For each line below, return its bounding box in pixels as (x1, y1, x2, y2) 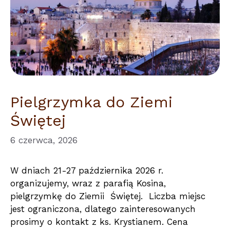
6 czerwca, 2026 (10, 135, 78, 146)
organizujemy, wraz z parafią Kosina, (10, 178, 166, 189)
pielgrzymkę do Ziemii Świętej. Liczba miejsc (10, 191, 205, 202)
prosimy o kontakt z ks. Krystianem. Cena (10, 217, 188, 227)
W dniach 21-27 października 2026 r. (10, 165, 163, 176)
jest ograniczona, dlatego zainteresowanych (10, 204, 196, 215)
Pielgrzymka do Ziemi (10, 92, 172, 111)
